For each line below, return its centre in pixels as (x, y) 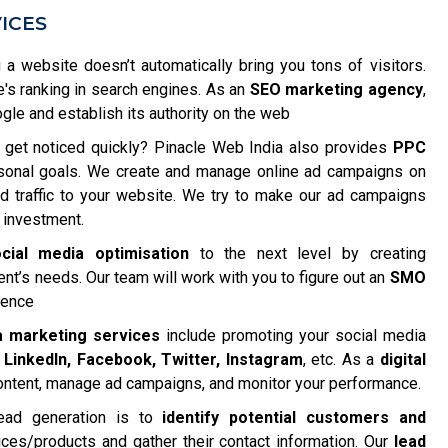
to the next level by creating (307, 253)
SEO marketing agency (336, 89)
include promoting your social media (293, 335)
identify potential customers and (294, 417)
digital (402, 359)
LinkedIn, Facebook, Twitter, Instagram (153, 359)
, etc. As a (341, 359)
